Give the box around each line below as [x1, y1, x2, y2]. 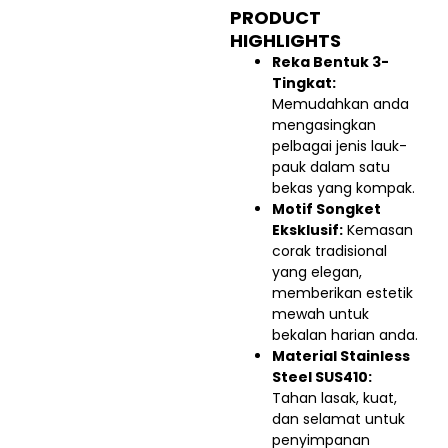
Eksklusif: [272, 220, 343, 241]
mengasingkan [272, 115, 376, 136]
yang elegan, [272, 262, 362, 283]
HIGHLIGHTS [230, 28, 341, 54]
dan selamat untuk [272, 409, 405, 430]
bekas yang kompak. [272, 178, 415, 199]
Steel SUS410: [272, 367, 372, 388]
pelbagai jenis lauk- [272, 136, 407, 157]
